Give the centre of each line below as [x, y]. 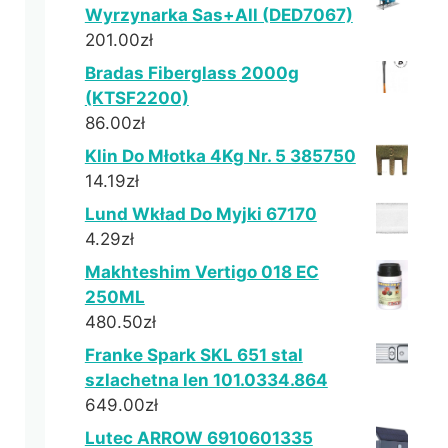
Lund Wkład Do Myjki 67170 [200, 213]
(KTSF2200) [136, 97]
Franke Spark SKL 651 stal [193, 354]
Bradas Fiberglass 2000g [191, 72]
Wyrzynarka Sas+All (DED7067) [218, 14]
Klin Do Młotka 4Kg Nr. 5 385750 [220, 155]
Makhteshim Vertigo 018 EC [201, 271]
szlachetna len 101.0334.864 [206, 379]
